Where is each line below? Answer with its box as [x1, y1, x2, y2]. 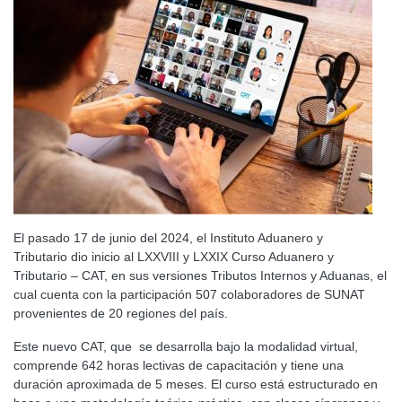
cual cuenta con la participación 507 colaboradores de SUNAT [13, 287, 365, 302]
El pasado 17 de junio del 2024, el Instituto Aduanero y [13, 231, 323, 246]
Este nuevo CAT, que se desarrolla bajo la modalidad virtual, [13, 339, 358, 354]
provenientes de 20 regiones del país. [13, 306, 228, 321]
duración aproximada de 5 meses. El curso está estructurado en [13, 377, 378, 392]
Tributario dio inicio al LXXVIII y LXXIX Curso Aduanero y [13, 249, 334, 265]
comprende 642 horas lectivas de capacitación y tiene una [13, 358, 344, 373]
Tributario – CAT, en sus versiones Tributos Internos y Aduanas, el [13, 268, 387, 284]
